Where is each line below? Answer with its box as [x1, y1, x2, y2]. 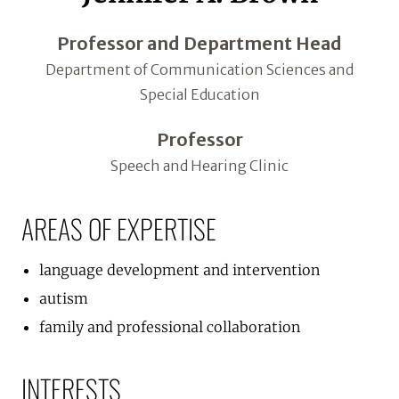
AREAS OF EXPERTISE [21, 208, 216, 248]
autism [39, 289, 88, 307]
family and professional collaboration [39, 318, 300, 336]
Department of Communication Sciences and [45, 61, 354, 78]
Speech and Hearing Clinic [110, 157, 289, 175]
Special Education [139, 85, 260, 103]
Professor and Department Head [57, 32, 342, 54]
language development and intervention [39, 261, 320, 279]
